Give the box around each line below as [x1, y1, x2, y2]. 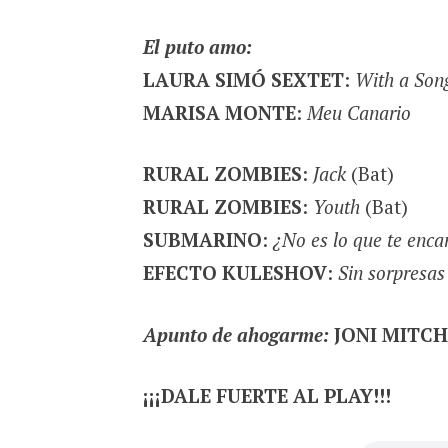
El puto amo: [142, 33, 252, 59]
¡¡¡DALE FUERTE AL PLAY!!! [142, 383, 391, 409]
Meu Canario [306, 99, 411, 125]
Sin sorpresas [337, 260, 445, 286]
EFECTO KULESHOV [142, 260, 327, 286]
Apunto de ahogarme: [142, 321, 329, 347]
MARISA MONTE [142, 99, 296, 125]
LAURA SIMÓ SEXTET [142, 66, 344, 92]
